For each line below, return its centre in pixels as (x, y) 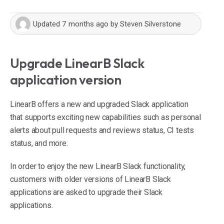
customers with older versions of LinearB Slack (90, 179)
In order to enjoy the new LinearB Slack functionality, (98, 166)
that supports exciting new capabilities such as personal (105, 117)
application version (66, 80)
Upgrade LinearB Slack (77, 63)
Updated (47, 24)
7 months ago (85, 24)
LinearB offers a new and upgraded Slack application (99, 104)
